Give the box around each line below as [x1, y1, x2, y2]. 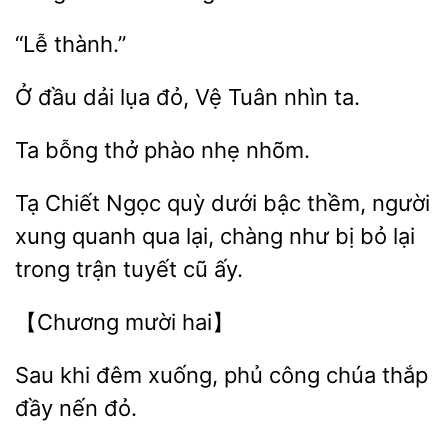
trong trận [15, 256, 123, 282]
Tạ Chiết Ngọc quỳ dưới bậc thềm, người [15, 190, 430, 216]
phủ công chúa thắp [218, 362, 428, 388]
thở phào [98, 137, 201, 163]
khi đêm [54, 362, 148, 388]
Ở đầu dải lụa [15, 84, 156, 110]
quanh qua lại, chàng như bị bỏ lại [66, 223, 415, 249]
